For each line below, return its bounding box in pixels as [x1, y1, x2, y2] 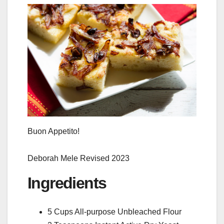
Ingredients [27, 174, 106, 192]
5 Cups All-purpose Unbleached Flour [47, 207, 181, 216]
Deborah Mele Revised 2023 [27, 154, 129, 163]
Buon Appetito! [27, 127, 79, 136]
